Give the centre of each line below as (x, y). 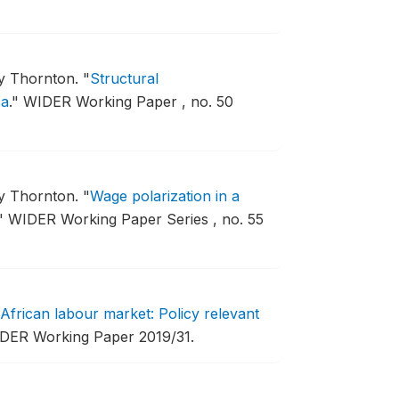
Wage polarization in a (164, 196)
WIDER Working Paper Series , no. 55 (135, 219)
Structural (124, 78)
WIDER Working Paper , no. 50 (128, 102)
